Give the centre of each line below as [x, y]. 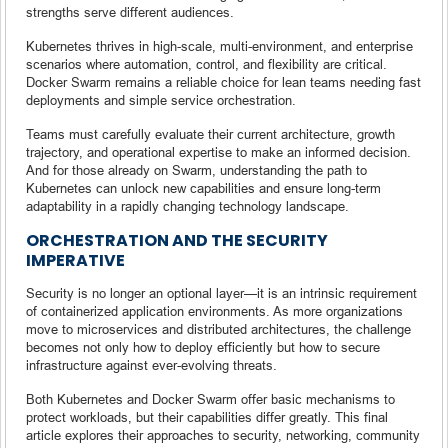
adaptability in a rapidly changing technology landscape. [187, 205]
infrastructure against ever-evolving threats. [151, 364]
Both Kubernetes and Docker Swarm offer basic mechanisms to [210, 398]
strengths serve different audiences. [130, 11]
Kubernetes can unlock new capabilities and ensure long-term [203, 187]
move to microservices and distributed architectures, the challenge [218, 328]
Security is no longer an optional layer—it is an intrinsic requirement [221, 292]
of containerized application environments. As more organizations [214, 310]
